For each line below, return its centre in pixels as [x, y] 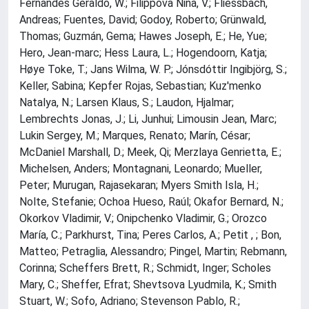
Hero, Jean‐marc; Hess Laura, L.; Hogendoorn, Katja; [143, 53]
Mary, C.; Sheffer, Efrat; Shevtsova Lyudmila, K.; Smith [148, 285]
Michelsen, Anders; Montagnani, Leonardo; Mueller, [141, 169]
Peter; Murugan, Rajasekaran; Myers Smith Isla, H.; [139, 186]
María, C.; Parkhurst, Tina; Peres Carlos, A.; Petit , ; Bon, [150, 235]
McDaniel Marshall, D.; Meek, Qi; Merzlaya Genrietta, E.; [150, 152]
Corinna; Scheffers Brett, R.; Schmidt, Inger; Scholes [145, 268]
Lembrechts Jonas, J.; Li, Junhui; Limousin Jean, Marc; [148, 119]
